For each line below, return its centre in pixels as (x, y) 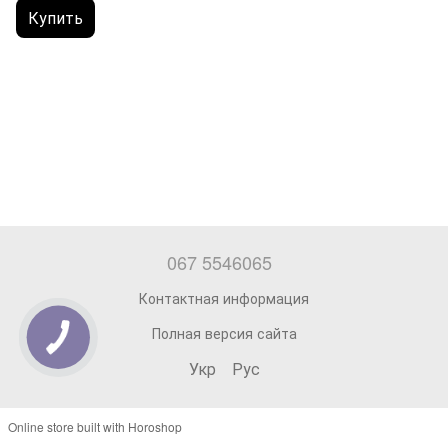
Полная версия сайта (224, 332)
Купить (55, 17)
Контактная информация (224, 297)
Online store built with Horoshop (95, 426)
